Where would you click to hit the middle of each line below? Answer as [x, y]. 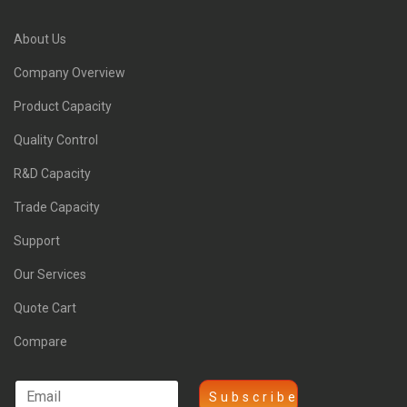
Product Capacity [63, 106]
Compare [40, 342]
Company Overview [69, 73]
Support [37, 241]
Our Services [50, 274]
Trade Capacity [57, 207]
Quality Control [56, 140]
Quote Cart [45, 308]
